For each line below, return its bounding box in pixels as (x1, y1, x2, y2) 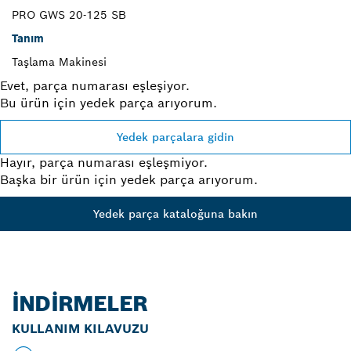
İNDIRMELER (12, 289, 147, 317)
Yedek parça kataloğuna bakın (93, 206, 258, 221)
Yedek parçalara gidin (117, 129, 234, 144)
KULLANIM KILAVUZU (12, 320, 149, 337)
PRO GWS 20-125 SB (12, 7, 126, 22)
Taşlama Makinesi (12, 54, 107, 69)
